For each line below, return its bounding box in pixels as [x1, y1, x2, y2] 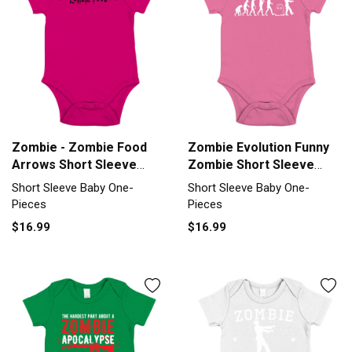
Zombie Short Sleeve [188, 156, 314, 172]
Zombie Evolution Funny [188, 139, 329, 155]
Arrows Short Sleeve [12, 156, 137, 172]
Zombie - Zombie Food [12, 139, 147, 155]
